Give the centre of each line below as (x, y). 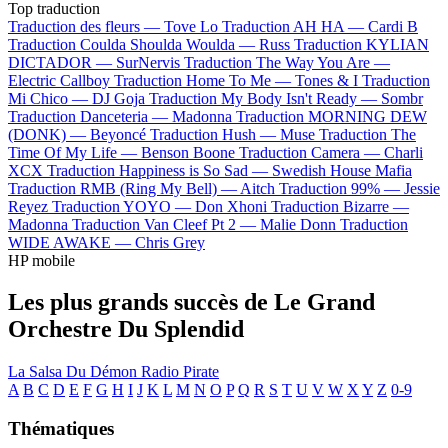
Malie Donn (298, 224)
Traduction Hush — (215, 134)
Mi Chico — (50, 98)
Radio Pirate (180, 372)
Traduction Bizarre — (340, 206)
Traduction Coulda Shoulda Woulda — (133, 44)
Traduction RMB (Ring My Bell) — (124, 188)
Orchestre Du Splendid (126, 329)
